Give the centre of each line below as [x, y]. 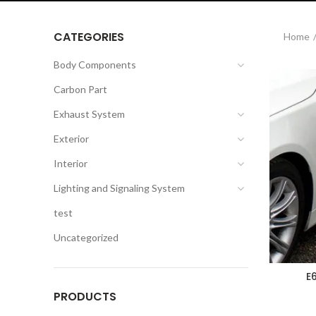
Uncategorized [86, 237]
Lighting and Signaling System [119, 188]
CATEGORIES [89, 37]
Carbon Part [80, 89]
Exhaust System [89, 114]
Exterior [71, 139]
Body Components [95, 65]
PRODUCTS [85, 297]
